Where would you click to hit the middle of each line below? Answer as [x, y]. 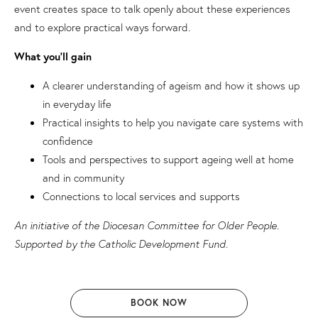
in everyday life [77, 104]
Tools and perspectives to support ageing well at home [168, 159]
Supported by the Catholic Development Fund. [121, 244]
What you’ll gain [53, 56]
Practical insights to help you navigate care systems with [173, 122]
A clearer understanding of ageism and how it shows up [171, 86]
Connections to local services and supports [141, 196]
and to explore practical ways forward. [102, 27]
